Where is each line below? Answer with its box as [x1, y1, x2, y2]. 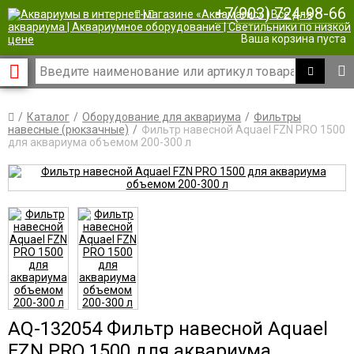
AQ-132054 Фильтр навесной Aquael [8, 318, 328, 340]
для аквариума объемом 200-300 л [8, 136, 191, 149]
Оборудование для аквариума [82, 111, 241, 123]
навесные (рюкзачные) [8, 123, 129, 136]
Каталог [27, 111, 70, 123]
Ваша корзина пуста [241, 32, 346, 45]
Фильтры [254, 111, 301, 123]
